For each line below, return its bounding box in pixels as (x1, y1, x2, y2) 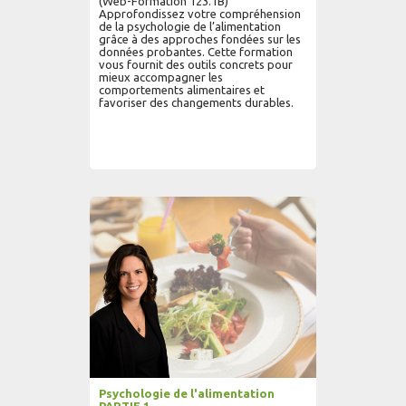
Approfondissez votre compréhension (99, 7, 301, 20)
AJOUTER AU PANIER (112, 189, 217, 200)
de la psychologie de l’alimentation (99, 20, 281, 33)
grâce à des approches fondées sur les (99, 33, 301, 45)
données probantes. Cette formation (99, 45, 293, 58)
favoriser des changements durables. (99, 96, 294, 109)
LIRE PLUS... (235, 189, 294, 200)
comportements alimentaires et (99, 83, 265, 96)
